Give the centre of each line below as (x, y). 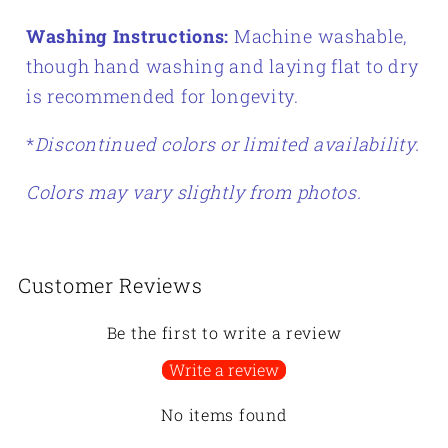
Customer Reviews (110, 285)
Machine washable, (320, 36)
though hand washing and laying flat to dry (222, 66)
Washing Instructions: (130, 36)
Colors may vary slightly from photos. (194, 192)
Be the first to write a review (224, 333)
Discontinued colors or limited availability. (227, 144)
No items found (224, 415)
